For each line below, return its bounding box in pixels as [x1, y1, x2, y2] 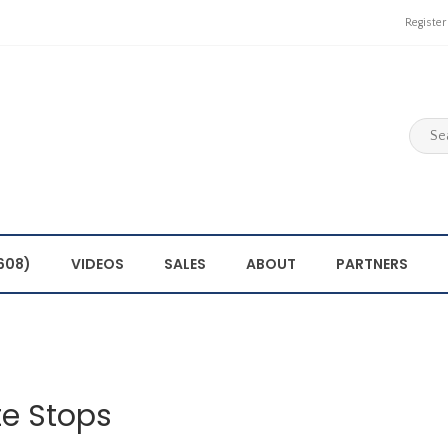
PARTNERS [336, 254, 408, 274]
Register [405, 16, 446, 29]
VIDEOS [71, 254, 124, 274]
